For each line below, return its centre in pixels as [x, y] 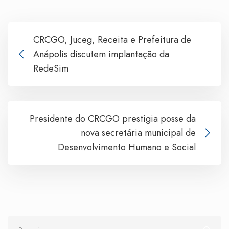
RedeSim [51, 69]
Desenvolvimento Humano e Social [127, 147]
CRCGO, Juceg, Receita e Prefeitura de [112, 40]
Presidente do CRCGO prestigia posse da [113, 119]
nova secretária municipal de [138, 133]
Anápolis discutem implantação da [101, 54]
